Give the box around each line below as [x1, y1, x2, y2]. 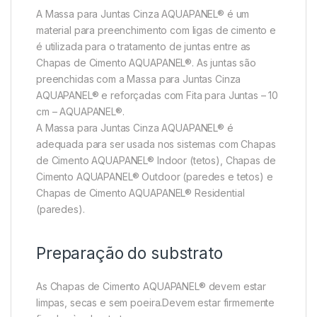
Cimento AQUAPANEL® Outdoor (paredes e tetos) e [36, 171, 273, 183]
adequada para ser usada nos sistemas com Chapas [36, 138, 276, 151]
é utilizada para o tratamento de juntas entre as [36, 40, 251, 53]
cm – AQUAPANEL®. [36, 105, 125, 118]
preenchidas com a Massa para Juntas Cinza [36, 73, 241, 86]
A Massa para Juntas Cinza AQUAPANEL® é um [36, 8, 250, 21]
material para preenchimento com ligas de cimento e [36, 24, 276, 37]
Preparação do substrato [36, 243, 223, 264]
